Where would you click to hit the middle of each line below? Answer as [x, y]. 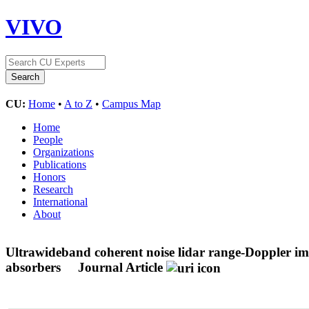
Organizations [63, 152]
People [48, 139]
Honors [49, 177]
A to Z [78, 103]
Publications [60, 164]
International [60, 201]
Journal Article [120, 267]
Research [53, 189]
